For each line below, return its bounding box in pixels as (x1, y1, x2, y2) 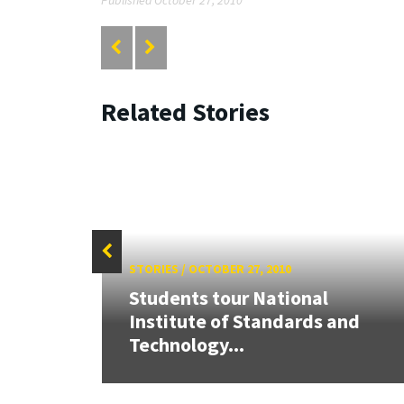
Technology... (128, 331, 244, 357)
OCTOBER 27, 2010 (188, 261, 291, 278)
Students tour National (128, 284, 328, 310)
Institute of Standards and (128, 308, 360, 334)
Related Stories (101, 95, 270, 128)
